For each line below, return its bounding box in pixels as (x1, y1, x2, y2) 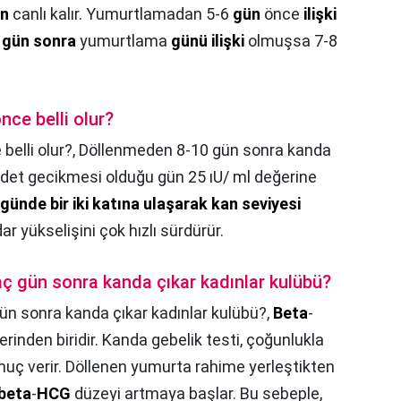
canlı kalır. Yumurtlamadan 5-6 (9, 4, 233, 23)
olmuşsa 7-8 (244, 30, 337, 50)
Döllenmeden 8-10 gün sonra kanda (79, 140, 331, 159)
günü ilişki (171, 30, 244, 50)
